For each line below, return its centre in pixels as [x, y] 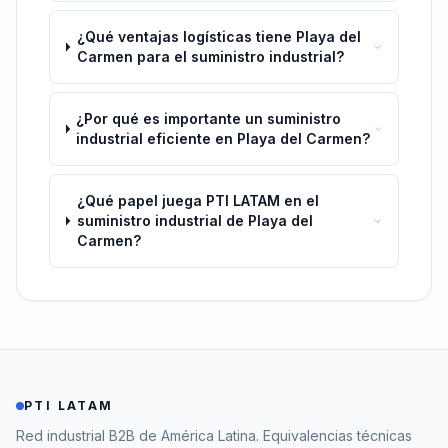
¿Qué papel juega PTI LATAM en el [197, 200]
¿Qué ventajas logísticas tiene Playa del [218, 36]
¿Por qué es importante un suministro [209, 118]
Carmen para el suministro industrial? [210, 56]
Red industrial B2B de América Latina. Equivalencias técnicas [214, 435]
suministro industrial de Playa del [194, 220]
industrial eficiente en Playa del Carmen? [223, 138]
